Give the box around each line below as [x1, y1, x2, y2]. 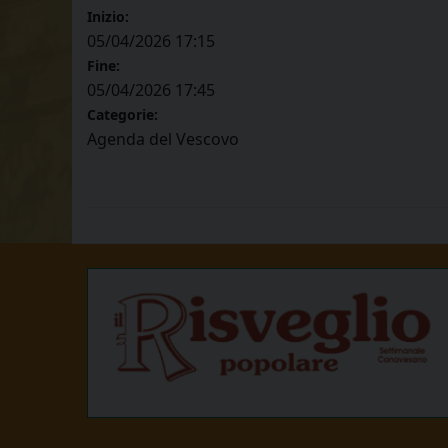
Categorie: [87, 105, 158, 125]
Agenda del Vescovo [87, 128, 239, 151]
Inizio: [87, 7, 129, 27]
